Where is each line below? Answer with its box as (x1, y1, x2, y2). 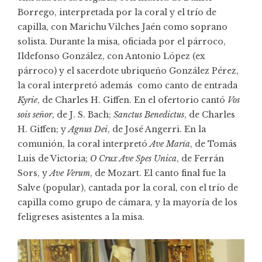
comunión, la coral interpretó (18, 138, 150, 149)
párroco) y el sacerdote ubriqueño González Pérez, (18, 65, 239, 76)
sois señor (18, 109, 52, 120)
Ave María (150, 138, 190, 149)
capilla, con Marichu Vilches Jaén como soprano (18, 21, 227, 32)
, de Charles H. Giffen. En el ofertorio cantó (37, 94, 227, 105)
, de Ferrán (177, 153, 224, 164)
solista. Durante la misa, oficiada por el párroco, (18, 36, 226, 47)
